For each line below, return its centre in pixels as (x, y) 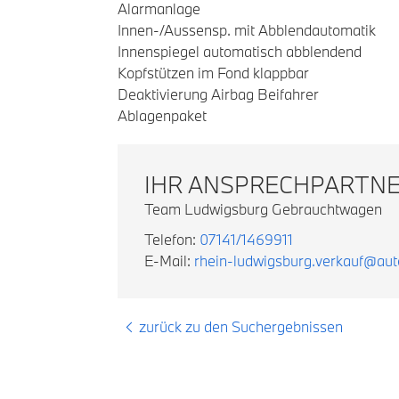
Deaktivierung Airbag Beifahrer (218, 94)
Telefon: (172, 239)
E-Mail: (169, 261)
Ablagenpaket (162, 115)
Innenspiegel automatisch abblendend (240, 51)
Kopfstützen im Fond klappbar (213, 73)
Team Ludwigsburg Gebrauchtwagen (263, 209)
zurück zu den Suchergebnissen (241, 326)
